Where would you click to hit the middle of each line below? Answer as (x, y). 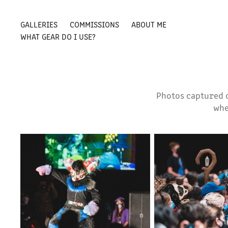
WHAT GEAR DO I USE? (58, 36)
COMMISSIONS (95, 24)
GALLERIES (39, 24)
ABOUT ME (149, 24)
